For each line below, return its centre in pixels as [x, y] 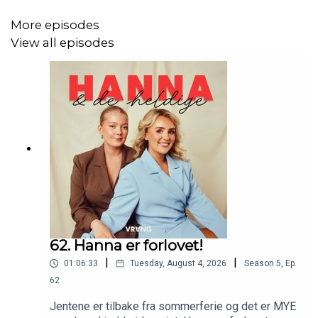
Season [259, 264]
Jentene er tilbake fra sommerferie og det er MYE [173, 307]
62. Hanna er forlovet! [126, 246]
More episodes [55, 25]
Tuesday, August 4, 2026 [178, 264]
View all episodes [62, 42]
